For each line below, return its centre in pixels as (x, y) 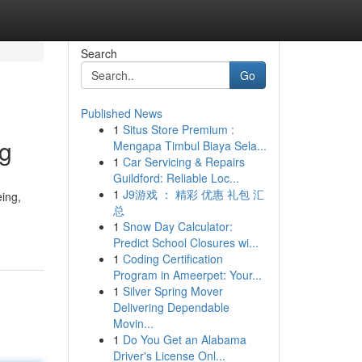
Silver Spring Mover (173, 291)
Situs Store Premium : (178, 129)
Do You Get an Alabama (184, 339)
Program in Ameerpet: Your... (187, 275)
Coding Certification (173, 259)
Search (99, 53)
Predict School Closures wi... (185, 242)
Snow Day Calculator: (177, 226)
